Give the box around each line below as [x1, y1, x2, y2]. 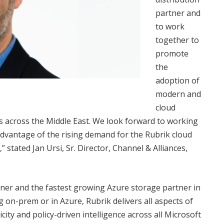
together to [155, 34, 199, 45]
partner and [155, 7, 200, 18]
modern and [155, 88, 201, 99]
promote [155, 48, 188, 59]
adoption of [155, 75, 199, 86]
